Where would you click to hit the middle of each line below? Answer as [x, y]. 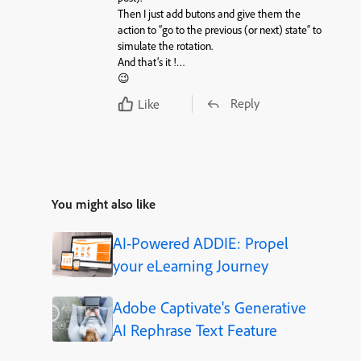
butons [200, 14]
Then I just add [151, 14]
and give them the [257, 14]
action [131, 30]
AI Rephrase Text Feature [195, 330]
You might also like [104, 204]
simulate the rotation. [165, 46]
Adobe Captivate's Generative [209, 308]
